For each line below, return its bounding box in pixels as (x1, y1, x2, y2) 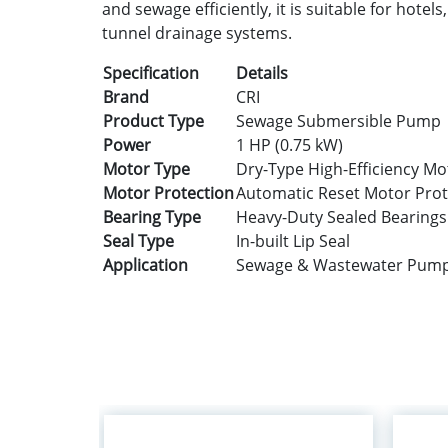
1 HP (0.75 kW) (236, 134, 343, 156)
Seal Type (103, 230, 174, 252)
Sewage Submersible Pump (236, 110, 441, 132)
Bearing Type (103, 206, 201, 228)
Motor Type (103, 158, 190, 180)
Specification (103, 62, 199, 84)
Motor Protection (103, 182, 234, 204)
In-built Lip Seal (236, 230, 350, 252)
